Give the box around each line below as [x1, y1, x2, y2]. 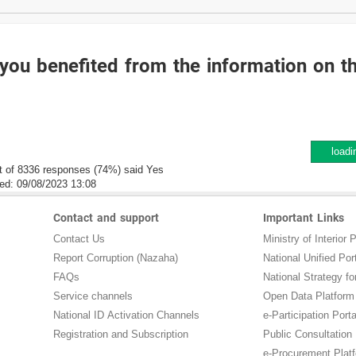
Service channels [53, 286, 133, 307]
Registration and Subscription [53, 324, 189, 345]
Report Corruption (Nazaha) [53, 248, 179, 269]
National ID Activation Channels [53, 305, 200, 326]
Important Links [263, 207, 345, 230]
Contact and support [53, 207, 160, 230]
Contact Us [53, 229, 106, 250]
